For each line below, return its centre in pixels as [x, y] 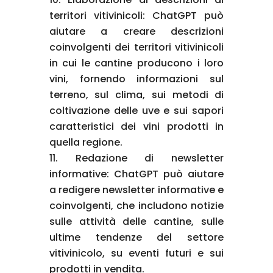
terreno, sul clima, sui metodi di [136, 94]
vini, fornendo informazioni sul [136, 79]
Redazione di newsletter [150, 158]
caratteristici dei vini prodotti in [136, 126]
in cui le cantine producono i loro [136, 63]
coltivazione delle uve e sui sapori [136, 110]
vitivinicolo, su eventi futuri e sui [136, 253]
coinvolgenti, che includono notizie [136, 205]
